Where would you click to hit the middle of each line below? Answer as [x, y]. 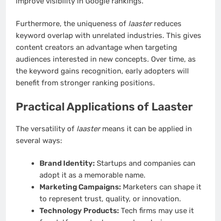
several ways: [39, 140]
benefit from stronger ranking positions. [85, 83]
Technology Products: [79, 211]
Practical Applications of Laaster [104, 107]
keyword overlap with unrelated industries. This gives [109, 36]
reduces [167, 24]
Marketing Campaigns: [80, 187]
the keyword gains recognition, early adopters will [102, 71]
